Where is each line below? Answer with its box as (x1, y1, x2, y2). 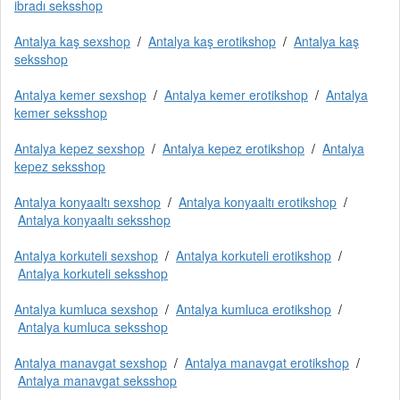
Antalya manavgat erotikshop (185, 354, 349, 371)
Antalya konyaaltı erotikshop (179, 193, 337, 211)
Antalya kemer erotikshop (164, 86, 308, 104)
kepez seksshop (14, 157, 105, 175)
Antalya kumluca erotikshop (176, 300, 331, 318)
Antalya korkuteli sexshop (14, 246, 158, 264)
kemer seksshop (14, 104, 107, 121)
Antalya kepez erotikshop (162, 139, 304, 157)
